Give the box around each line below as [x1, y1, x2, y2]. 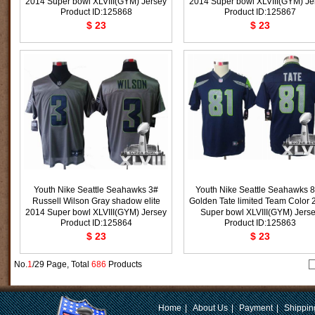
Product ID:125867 [224, 7, 296, 17]
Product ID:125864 [60, 218, 132, 228]
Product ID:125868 [60, 7, 132, 17]
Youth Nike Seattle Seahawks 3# [34, 185, 158, 195]
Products [106, 259, 142, 269]
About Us [193, 303, 228, 313]
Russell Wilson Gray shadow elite [32, 196, 160, 206]
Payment [239, 303, 273, 313]
